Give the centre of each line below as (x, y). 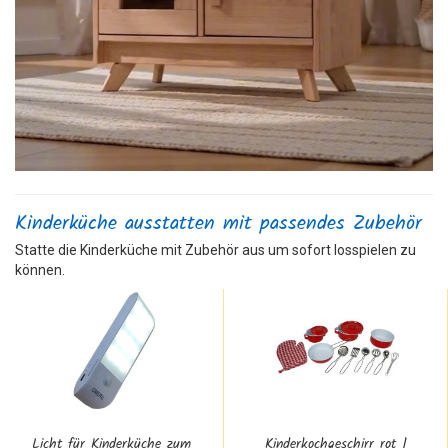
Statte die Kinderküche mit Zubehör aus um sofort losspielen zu (215, 249)
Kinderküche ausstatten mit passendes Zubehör (218, 223)
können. (40, 269)
